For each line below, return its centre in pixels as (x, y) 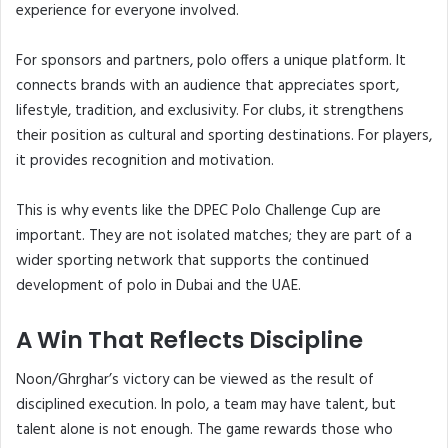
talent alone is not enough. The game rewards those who (204, 429)
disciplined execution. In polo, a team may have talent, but (206, 404)
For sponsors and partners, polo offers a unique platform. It (211, 61)
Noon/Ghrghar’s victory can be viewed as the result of (195, 379)
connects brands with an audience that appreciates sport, (207, 86)
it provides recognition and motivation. (145, 161)
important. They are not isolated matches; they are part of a (214, 236)
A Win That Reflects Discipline (189, 340)
